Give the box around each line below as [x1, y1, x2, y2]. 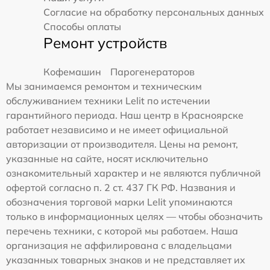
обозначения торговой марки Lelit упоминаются [6, 195, 233, 208]
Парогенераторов [110, 65, 195, 78]
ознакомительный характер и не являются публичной [6, 166, 261, 179]
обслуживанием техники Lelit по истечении [6, 94, 210, 107]
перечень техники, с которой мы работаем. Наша [6, 224, 238, 237]
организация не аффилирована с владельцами [6, 239, 232, 251]
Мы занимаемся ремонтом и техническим [6, 80, 202, 92]
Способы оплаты [43, 20, 121, 33]
